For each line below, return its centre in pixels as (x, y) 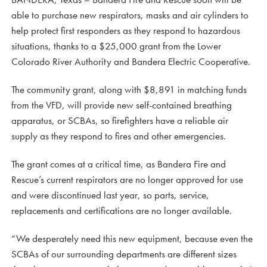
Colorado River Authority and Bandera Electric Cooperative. (131, 61)
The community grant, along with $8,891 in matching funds (129, 89)
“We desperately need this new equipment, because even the (132, 238)
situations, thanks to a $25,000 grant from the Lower (116, 46)
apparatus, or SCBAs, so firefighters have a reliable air (120, 120)
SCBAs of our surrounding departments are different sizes (124, 254)
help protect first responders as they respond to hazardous (126, 30)
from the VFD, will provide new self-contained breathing (122, 105)
